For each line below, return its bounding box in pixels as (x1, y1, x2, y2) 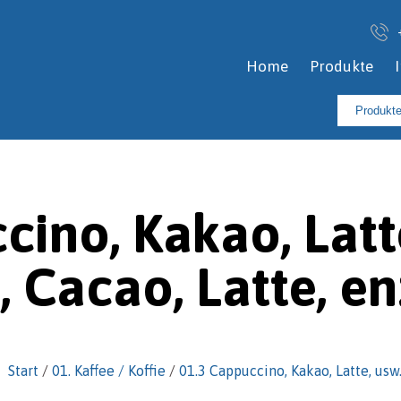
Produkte (309, 57, 373, 76)
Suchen (336, 98, 383, 115)
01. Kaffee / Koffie (51, 363, 166, 380)
